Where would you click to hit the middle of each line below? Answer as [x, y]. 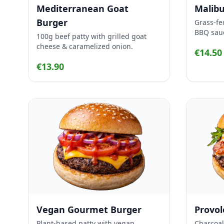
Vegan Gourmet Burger [89, 209]
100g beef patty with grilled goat [91, 36]
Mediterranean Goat [82, 8]
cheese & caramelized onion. [85, 46]
